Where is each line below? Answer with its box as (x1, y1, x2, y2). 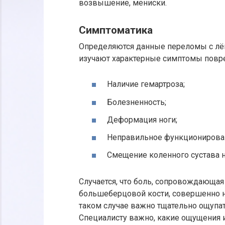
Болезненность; (107, 97, 166, 107)
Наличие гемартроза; (107, 79, 185, 89)
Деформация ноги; (107, 115, 177, 125)
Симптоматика (79, 24, 153, 36)
